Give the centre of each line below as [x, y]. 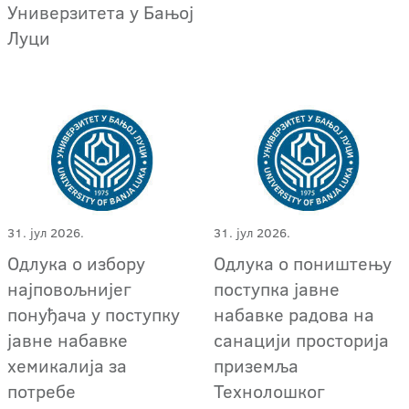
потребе [42, 391]
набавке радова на [294, 315]
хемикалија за [67, 366]
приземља [257, 366]
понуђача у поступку [94, 315]
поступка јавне [277, 289]
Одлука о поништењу [303, 263]
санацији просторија [302, 340]
